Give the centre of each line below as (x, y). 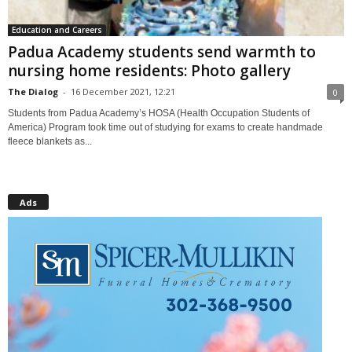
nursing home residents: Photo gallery (149, 70)
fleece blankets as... (50, 141)
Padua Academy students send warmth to (162, 51)
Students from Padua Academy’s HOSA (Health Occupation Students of (159, 113)
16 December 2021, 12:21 (123, 91)
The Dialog (33, 91)
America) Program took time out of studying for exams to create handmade (165, 127)
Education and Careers (57, 29)
